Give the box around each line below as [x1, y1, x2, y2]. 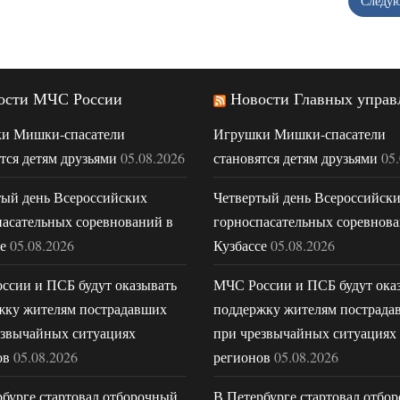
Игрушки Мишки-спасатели [213, 123, 386, 143]
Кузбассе [213, 235, 267, 254]
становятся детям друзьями [213, 147, 378, 167]
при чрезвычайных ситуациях [213, 322, 396, 342]
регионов [213, 346, 271, 366]
